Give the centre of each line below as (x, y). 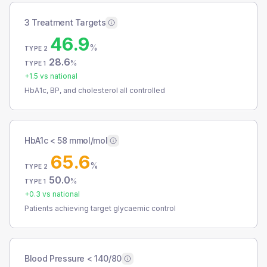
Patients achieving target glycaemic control (100, 208)
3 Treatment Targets (65, 22)
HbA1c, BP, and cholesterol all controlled (95, 90)
